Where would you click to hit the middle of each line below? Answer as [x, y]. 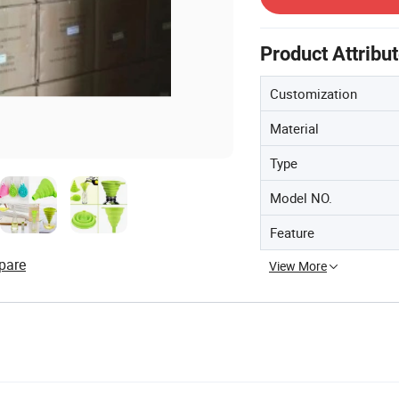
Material [294, 128]
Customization [313, 93]
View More [298, 265]
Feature [292, 232]
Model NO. [301, 197]
